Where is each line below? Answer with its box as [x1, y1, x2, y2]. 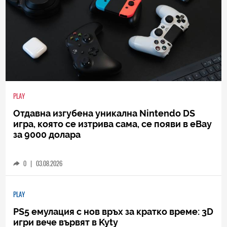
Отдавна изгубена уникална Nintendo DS [13, 107, 196, 119]
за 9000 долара [13, 129, 81, 140]
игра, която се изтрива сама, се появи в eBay [13, 118, 212, 129]
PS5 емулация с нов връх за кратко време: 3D [13, 206, 214, 217]
